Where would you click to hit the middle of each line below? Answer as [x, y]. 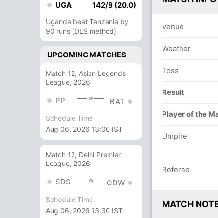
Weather [176, 48]
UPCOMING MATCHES [87, 55]
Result [173, 92]
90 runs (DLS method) [81, 31]
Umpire [175, 136]
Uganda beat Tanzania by [87, 22]
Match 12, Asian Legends [86, 73]
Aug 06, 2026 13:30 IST [84, 211]
